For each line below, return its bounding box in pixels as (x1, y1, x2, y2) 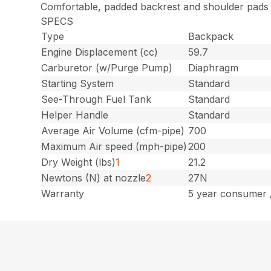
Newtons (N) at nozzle (41, 172, 146, 184)
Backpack (188, 30, 234, 43)
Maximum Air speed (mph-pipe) (41, 140, 188, 153)
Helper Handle (41, 109, 109, 122)
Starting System (41, 77, 114, 90)
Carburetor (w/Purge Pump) (41, 62, 173, 74)
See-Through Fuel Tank (41, 93, 152, 106)
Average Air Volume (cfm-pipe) (41, 125, 185, 137)
